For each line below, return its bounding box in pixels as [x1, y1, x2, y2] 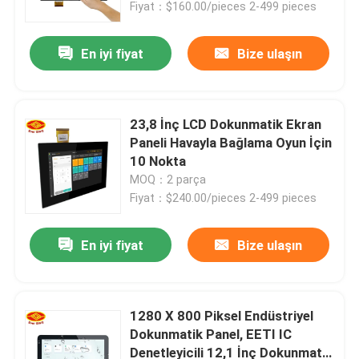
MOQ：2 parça [130, 173, 207, 187]
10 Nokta [130, 153, 187, 170]
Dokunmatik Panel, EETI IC [130, 326, 292, 343]
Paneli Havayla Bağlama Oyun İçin [130, 135, 333, 151]
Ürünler [28, 295, 72, 312]
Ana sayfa [28, 244, 89, 261]
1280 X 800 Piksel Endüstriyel [130, 308, 314, 325]
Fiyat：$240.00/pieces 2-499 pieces [130, 192, 317, 205]
